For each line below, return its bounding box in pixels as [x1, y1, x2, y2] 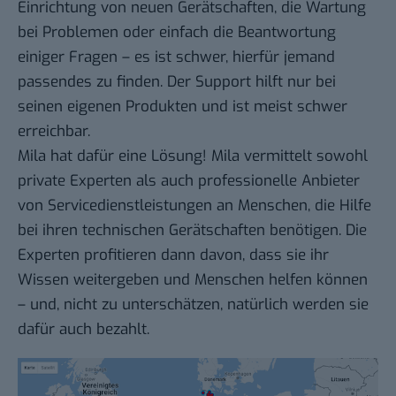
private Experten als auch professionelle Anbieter [18, 171, 360, 192]
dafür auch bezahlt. [18, 319, 149, 340]
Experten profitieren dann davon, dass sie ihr [18, 245, 329, 266]
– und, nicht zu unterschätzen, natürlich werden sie [18, 294, 369, 316]
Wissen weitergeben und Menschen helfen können [18, 270, 368, 291]
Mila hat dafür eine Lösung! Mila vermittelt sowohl [18, 146, 368, 167]
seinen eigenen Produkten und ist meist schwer [18, 96, 347, 118]
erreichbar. [18, 121, 90, 142]
